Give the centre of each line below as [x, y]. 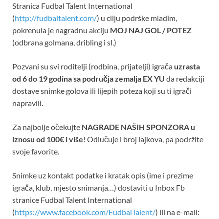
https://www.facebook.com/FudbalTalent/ [85, 212]
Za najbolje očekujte [47, 127]
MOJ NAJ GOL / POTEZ [151, 30]
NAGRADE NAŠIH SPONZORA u [138, 127]
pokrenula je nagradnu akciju [61, 30]
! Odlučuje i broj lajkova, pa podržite [143, 139]
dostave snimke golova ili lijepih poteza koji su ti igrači [102, 90]
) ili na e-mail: [177, 212]
